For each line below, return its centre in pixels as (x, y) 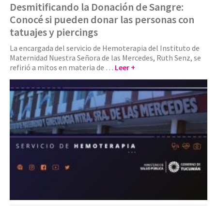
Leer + (125, 67)
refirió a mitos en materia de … (62, 67)
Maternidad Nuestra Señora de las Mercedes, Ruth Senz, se (105, 57)
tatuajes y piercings (54, 32)
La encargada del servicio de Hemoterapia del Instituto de (105, 48)
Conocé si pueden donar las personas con (102, 19)
